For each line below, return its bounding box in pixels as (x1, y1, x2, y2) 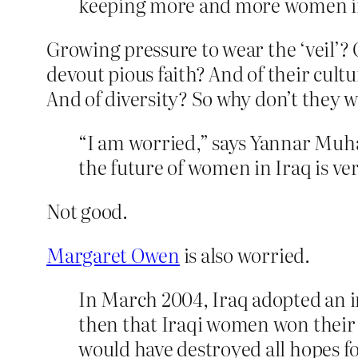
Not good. (46, 197, 128, 225)
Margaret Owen (46, 241, 180, 269)
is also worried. (179, 241, 310, 269)
